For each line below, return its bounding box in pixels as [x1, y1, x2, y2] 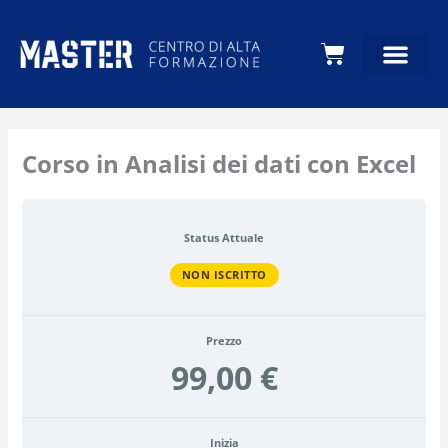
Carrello [320, 36, 413, 69]
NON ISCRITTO [181, 266, 267, 282]
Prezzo [206, 333, 242, 348]
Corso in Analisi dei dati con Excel [21, 147, 416, 180]
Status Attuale [184, 231, 264, 245]
